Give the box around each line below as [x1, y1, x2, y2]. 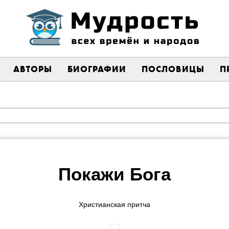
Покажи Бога [58, 164, 171, 184]
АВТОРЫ [13, 63, 52, 75]
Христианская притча [79, 200, 150, 209]
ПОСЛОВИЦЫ [142, 63, 204, 75]
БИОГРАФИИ [67, 63, 126, 75]
